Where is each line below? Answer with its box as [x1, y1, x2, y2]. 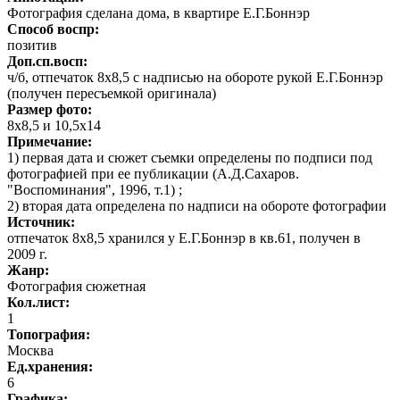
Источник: [7, 213, 75, 229]
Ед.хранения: [7, 358, 93, 374]
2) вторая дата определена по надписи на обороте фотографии [7, 197, 387, 213]
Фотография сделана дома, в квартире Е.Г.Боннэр [7, 4, 310, 21]
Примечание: [7, 133, 92, 149]
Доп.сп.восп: [7, 53, 87, 69]
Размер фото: [7, 101, 92, 117]
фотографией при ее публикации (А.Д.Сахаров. [7, 165, 299, 181]
